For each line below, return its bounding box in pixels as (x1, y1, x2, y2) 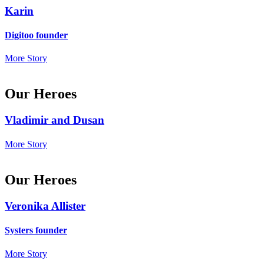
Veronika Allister (5, 200, 85, 213)
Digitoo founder (5, 29, 68, 40)
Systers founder (5, 225, 67, 236)
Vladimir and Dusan (5, 114, 104, 127)
